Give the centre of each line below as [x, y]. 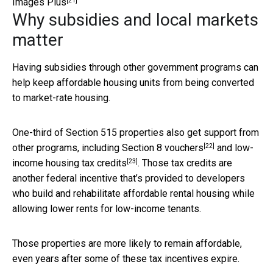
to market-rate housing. [61, 97]
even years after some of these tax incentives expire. [126, 258]
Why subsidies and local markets [135, 19]
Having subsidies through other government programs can [135, 67]
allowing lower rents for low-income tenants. [107, 208]
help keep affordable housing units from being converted [133, 82]
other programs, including [67, 147]
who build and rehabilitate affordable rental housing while [133, 193]
